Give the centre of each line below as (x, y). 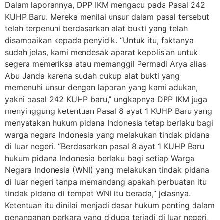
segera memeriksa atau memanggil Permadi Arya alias (106, 64)
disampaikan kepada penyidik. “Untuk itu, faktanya (99, 41)
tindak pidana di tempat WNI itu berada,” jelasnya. (98, 194)
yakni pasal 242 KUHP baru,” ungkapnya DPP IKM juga (106, 99)
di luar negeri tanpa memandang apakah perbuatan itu (106, 182)
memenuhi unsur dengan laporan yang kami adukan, (101, 88)
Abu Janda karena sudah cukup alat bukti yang (92, 76)
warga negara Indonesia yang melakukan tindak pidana (107, 135)
